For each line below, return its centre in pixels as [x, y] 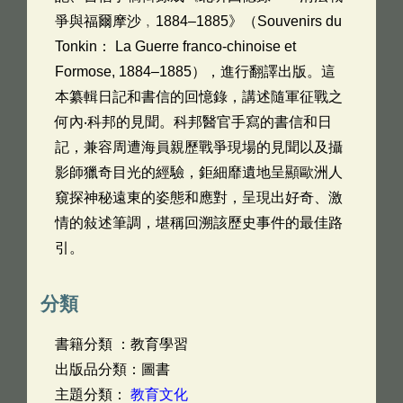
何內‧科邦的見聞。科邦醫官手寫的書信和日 [193, 122]
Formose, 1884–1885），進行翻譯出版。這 [195, 72]
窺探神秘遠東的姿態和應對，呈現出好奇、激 [199, 197]
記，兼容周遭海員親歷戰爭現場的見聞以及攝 [199, 147]
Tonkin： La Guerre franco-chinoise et [175, 46]
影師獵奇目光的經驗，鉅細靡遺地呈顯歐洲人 [199, 172]
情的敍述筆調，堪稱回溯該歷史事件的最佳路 [199, 223]
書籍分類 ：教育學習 [121, 344]
